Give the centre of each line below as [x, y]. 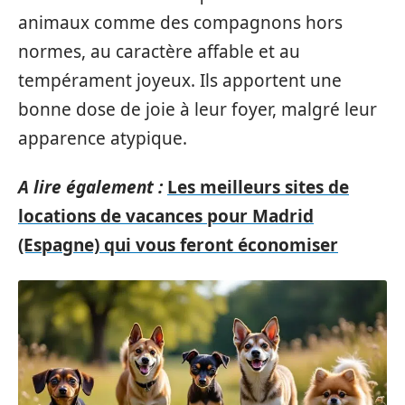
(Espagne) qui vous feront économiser [178, 245]
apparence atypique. [103, 138]
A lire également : [90, 187]
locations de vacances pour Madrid [166, 216]
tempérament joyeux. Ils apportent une [180, 80]
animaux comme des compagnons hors [180, 22]
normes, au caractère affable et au [159, 51]
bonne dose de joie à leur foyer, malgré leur [198, 109]
